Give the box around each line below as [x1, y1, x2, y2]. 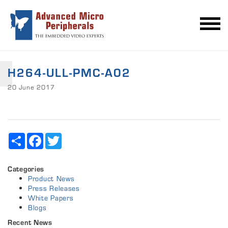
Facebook [43, 132, 74, 142]
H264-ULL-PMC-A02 [8, 64, 131, 81]
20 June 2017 [8, 82, 55, 93]
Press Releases [28, 183, 80, 194]
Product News [28, 174, 75, 184]
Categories [8, 164, 44, 175]
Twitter [62, 132, 85, 142]
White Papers [28, 193, 74, 204]
